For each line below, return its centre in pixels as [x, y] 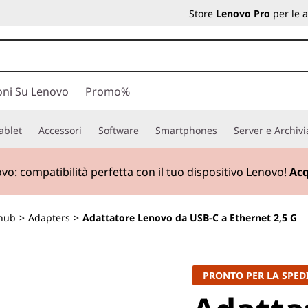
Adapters [49, 218]
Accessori [60, 130]
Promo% [108, 91]
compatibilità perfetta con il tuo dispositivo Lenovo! [155, 172]
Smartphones [186, 130]
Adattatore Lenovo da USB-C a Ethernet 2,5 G [190, 218]
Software [119, 130]
